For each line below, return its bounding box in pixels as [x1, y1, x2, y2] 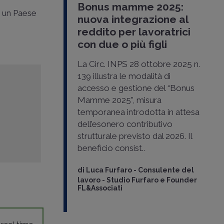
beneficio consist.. [77, 143, 145, 153]
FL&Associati [77, 184, 122, 192]
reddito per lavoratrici [77, 25, 190, 38]
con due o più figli [77, 38, 167, 51]
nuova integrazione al [77, 13, 188, 26]
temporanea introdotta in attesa [77, 107, 199, 117]
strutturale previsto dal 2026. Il [77, 131, 192, 141]
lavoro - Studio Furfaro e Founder [77, 176, 197, 184]
